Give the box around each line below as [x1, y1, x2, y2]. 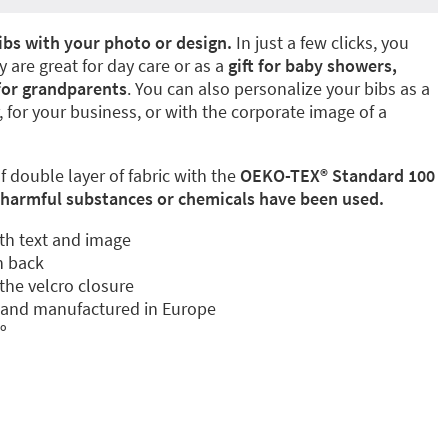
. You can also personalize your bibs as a [126, 77, 430, 100]
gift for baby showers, [227, 54, 397, 77]
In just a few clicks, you [231, 31, 409, 54]
